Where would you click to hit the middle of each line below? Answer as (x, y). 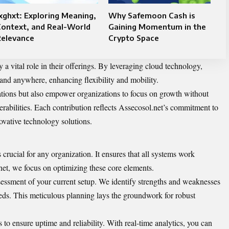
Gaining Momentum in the (157, 27)
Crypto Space (133, 38)
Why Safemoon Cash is (152, 15)
